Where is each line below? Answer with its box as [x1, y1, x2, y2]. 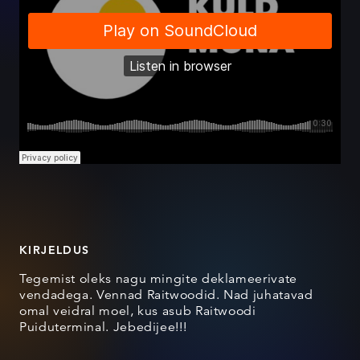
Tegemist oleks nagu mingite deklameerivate [19, 271, 297, 287]
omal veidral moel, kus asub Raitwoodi [19, 303, 256, 319]
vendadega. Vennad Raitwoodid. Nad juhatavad [19, 287, 313, 303]
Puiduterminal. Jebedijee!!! [19, 319, 187, 335]
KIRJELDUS [19, 243, 90, 257]
